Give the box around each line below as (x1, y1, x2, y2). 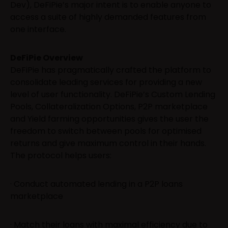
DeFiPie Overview (10, 51, 83, 64)
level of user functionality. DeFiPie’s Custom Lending (10, 88, 215, 100)
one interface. (10, 23, 66, 35)
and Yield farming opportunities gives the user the (10, 112, 209, 125)
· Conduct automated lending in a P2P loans (10, 178, 183, 190)
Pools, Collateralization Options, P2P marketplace (10, 100, 208, 112)
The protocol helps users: (10, 149, 111, 161)
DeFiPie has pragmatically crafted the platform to (10, 64, 211, 76)
